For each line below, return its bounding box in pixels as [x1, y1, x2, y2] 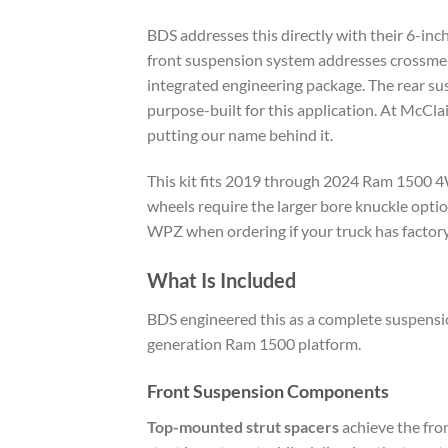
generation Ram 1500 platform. [147, 334, 361, 354]
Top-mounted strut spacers [147, 416, 339, 436]
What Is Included [147, 268, 296, 293]
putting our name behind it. [147, 125, 333, 145]
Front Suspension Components [147, 379, 389, 402]
